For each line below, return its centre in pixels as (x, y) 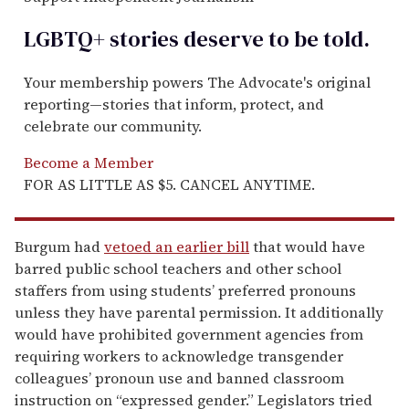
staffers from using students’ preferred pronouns (185, 290)
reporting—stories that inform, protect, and (174, 104)
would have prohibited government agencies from (189, 334)
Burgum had (59, 246)
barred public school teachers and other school (178, 268)
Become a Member (89, 162)
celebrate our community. (113, 126)
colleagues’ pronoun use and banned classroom (179, 378)
